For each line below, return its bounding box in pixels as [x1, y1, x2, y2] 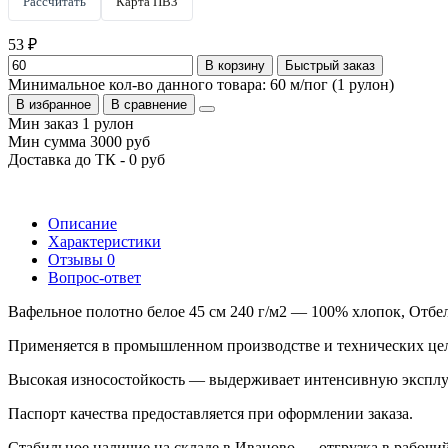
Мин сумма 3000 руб [8, 132, 150, 150]
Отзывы [48, 250, 107, 268]
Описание [48, 214, 117, 232]
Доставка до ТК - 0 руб [8, 150, 165, 168]
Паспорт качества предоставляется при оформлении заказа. [8, 404, 413, 422]
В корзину [205, 57, 265, 73]
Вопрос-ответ [48, 268, 141, 286]
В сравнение [111, 96, 187, 112]
